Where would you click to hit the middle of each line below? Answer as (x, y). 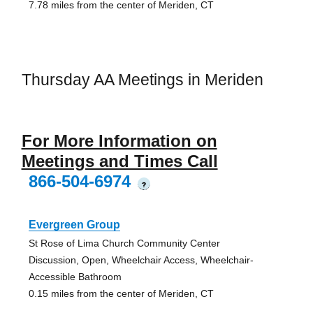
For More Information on (119, 140)
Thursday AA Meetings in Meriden (142, 80)
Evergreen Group (74, 224)
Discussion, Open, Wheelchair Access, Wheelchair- (141, 260)
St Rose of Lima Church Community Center (124, 243)
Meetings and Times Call (119, 161)
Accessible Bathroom (75, 276)
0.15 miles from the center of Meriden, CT (121, 293)
